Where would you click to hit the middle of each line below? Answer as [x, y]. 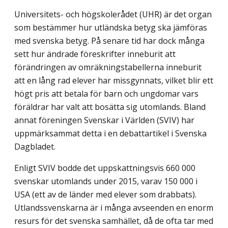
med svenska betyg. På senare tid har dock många [109, 40]
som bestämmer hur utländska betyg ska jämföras [111, 27]
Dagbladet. [35, 146]
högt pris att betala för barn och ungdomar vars [106, 93]
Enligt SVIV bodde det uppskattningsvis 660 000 [105, 168]
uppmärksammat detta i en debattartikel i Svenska [110, 133]
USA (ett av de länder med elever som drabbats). [105, 194]
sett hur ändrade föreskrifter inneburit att [95, 54]
